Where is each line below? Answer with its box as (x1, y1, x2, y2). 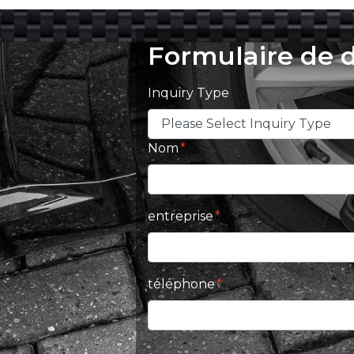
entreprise (148, 208, 213, 224)
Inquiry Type (148, 85, 229, 100)
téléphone (148, 276, 215, 292)
